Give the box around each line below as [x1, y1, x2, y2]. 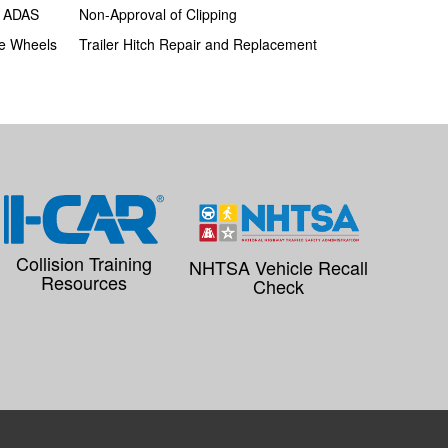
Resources [40, 269, 127, 296]
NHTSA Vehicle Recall [189, 254, 368, 281]
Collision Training [15, 250, 152, 277]
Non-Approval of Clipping [78, 4, 237, 25]
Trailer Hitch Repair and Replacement [78, 34, 317, 55]
